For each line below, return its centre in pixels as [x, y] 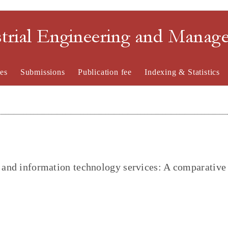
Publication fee [105, 72]
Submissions [42, 72]
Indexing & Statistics [182, 72]
